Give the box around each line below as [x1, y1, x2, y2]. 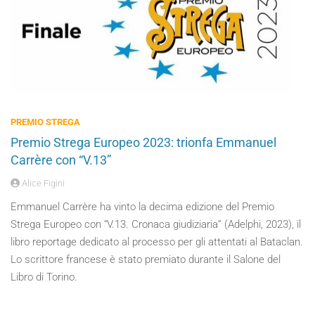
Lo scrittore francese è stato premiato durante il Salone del [11, 253, 281, 266]
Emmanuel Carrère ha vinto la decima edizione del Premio [11, 200, 274, 213]
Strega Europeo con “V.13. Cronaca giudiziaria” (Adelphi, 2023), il [11, 218, 301, 231]
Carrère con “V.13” [11, 153, 111, 167]
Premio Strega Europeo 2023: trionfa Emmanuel [11, 135, 276, 150]
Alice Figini [20, 178, 65, 188]
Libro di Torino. [11, 271, 77, 283]
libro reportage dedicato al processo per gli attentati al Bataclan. [11, 236, 303, 248]
